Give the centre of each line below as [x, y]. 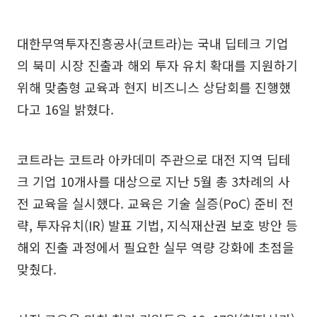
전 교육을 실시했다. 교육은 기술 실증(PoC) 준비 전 [155, 203]
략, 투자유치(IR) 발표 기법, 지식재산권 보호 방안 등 [157, 225]
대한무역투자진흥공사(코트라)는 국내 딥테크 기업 [153, 43]
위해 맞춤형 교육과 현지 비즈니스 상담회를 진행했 [154, 87]
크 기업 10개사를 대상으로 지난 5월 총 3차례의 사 [154, 181]
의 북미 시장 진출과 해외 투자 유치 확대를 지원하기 [157, 65]
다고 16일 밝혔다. [65, 109]
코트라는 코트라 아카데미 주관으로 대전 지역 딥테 [154, 159]
